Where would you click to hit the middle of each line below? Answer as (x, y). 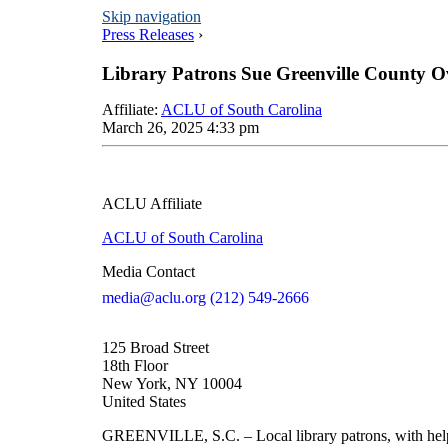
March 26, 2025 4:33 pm (180, 127)
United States (144, 401)
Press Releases (148, 34)
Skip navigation (151, 16)
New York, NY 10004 (172, 383)
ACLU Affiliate (152, 203)
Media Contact (148, 271)
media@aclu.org (154, 297)
